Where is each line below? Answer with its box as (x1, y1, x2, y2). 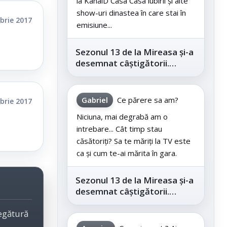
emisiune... (77, 20, 112, 30)
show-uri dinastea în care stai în (77, 8, 186, 18)
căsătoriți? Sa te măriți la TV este (77, 136, 191, 146)
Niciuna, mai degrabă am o (77, 111, 168, 122)
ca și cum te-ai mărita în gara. (77, 148, 177, 159)
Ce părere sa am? (117, 95, 178, 105)
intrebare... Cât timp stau (77, 124, 162, 134)
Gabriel (82, 95, 108, 105)
